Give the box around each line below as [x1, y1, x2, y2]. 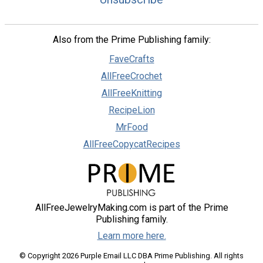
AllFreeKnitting [101, 87, 162, 99]
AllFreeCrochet [101, 70, 162, 82]
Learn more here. [97, 230, 166, 242]
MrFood [115, 121, 148, 133]
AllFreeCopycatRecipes [83, 138, 180, 150]
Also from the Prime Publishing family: [52, 33, 211, 45]
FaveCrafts [109, 53, 154, 65]
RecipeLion [108, 104, 155, 116]
